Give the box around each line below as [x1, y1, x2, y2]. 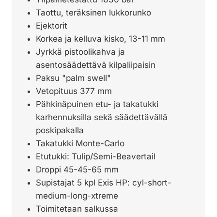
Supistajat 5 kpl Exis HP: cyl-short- [35, 177, 171, 187]
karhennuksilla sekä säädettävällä [35, 112, 168, 122]
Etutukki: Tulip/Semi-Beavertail [35, 151, 155, 161]
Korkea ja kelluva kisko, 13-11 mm [35, 33, 165, 44]
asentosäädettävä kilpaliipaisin [35, 60, 155, 70]
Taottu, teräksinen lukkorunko [35, 7, 151, 17]
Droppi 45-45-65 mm [35, 164, 119, 174]
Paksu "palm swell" [35, 73, 111, 83]
